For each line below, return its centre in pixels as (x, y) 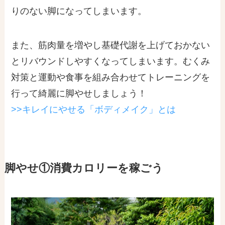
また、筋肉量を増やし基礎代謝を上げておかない (111, 45)
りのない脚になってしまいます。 (79, 11)
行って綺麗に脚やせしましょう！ (79, 93)
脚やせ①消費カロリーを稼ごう (84, 168)
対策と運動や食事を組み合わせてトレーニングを (111, 77)
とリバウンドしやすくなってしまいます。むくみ (111, 61)
